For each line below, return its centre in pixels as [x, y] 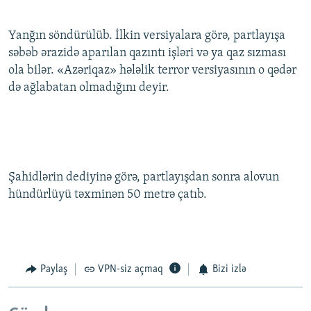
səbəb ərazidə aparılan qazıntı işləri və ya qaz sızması [147, 53]
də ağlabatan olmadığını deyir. [89, 88]
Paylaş [53, 270]
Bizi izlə [229, 270]
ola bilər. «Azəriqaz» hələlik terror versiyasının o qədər [152, 71]
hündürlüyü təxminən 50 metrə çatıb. [108, 195]
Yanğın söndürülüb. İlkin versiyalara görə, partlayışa [147, 36]
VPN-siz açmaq [131, 270]
